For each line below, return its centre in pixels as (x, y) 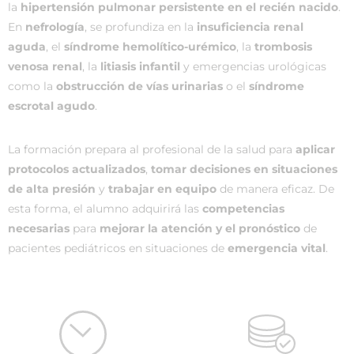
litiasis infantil (140, 66)
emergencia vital (277, 248)
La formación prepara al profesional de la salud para (152, 149)
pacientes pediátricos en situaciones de (118, 248)
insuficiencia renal (250, 27)
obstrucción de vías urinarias (139, 86)
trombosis (283, 47)
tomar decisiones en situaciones (244, 169)
